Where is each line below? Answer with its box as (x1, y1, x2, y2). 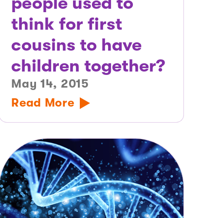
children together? (11, 56, 165, 76)
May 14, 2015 (11, 77, 89, 91)
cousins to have (11, 35, 142, 55)
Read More (11, 96, 74, 110)
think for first (11, 14, 123, 35)
